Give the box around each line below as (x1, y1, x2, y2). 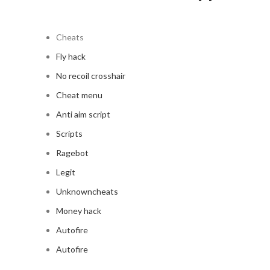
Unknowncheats (56, 186, 118, 196)
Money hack (56, 206, 101, 216)
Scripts (56, 128, 83, 139)
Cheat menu (56, 90, 102, 100)
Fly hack (56, 51, 86, 61)
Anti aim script (56, 109, 110, 119)
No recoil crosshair (56, 71, 125, 81)
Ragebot (56, 148, 89, 158)
